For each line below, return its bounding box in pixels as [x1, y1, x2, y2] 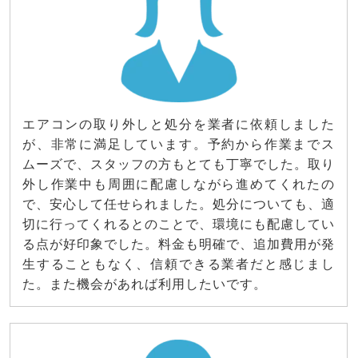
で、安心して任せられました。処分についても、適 [22, 197, 335, 212]
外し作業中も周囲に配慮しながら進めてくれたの [22, 177, 335, 192]
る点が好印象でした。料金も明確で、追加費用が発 [22, 237, 335, 252]
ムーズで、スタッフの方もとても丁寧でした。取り [22, 157, 335, 172]
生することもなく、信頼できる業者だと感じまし [22, 257, 335, 272]
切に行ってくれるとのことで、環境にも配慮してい [22, 217, 335, 232]
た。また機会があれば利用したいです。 [22, 277, 267, 292]
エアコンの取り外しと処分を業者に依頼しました [22, 117, 335, 132]
